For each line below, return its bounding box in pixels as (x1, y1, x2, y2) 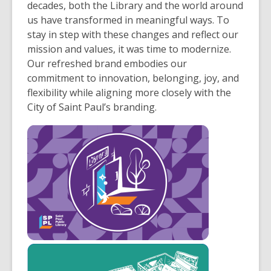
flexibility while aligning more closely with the (27, 86, 231, 100)
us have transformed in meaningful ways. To (27, 13, 229, 27)
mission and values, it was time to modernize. (27, 42, 231, 56)
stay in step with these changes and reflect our (27, 28, 238, 42)
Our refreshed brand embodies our (27, 57, 187, 71)
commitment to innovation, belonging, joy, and (27, 71, 239, 85)
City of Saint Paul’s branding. (27, 100, 157, 114)
